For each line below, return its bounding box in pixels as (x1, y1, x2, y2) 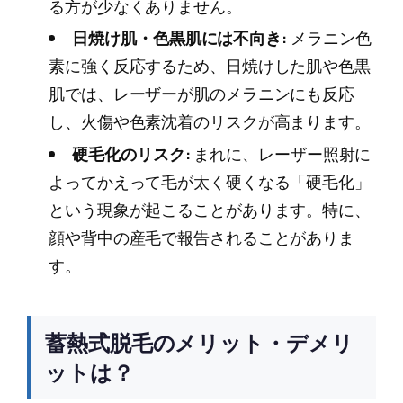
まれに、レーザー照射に (190, 142, 372, 166)
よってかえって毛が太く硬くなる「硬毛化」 (49, 170, 371, 194)
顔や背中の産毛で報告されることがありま (49, 226, 355, 250)
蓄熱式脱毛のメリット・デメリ (45, 327, 354, 357)
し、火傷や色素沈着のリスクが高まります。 (49, 110, 371, 134)
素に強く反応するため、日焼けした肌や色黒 (49, 54, 371, 78)
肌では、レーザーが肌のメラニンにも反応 (49, 82, 355, 106)
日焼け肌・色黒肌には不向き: (72, 26, 287, 50)
